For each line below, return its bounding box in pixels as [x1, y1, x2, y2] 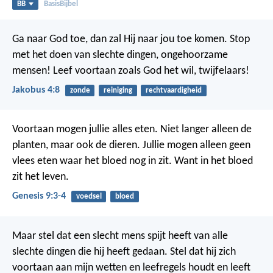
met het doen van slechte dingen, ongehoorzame [12, 49, 228, 61]
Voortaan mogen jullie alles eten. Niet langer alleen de [12, 124, 252, 136]
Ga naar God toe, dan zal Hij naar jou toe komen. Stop [12, 33, 250, 45]
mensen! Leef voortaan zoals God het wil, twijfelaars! [12, 65, 249, 77]
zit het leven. [12, 171, 69, 183]
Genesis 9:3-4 [12, 191, 66, 202]
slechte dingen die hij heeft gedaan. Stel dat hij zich [12, 246, 236, 258]
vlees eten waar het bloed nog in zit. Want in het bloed [12, 155, 253, 168]
